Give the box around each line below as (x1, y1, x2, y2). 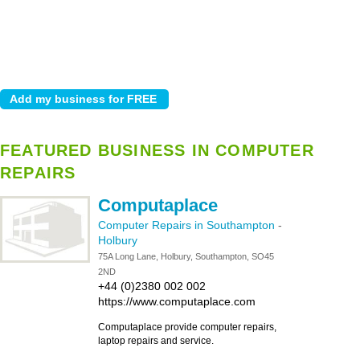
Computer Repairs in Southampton (98, 219, 278, 231)
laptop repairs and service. (98, 335, 214, 346)
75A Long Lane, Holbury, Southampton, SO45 (98, 252, 274, 261)
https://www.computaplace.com (98, 295, 256, 308)
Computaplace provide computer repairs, (98, 321, 276, 333)
